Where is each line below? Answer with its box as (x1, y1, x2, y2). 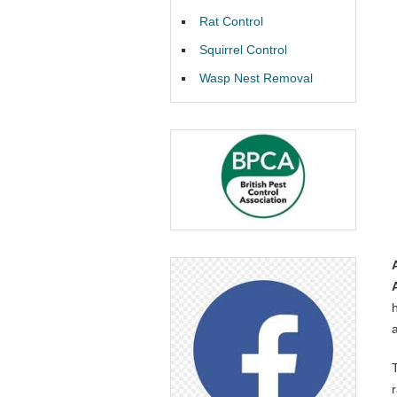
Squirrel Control (199, 43, 287, 57)
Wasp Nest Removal (199, 71, 313, 85)
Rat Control (199, 14, 263, 28)
